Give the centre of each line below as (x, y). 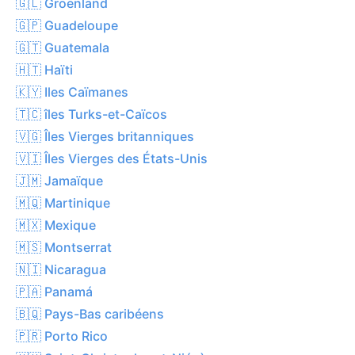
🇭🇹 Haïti (44, 69)
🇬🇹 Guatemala (63, 47)
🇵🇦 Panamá (54, 291)
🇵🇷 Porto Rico (62, 336)
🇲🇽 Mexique (56, 225)
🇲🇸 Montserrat (64, 247)
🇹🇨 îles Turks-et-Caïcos (92, 114)
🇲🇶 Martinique (63, 202)
